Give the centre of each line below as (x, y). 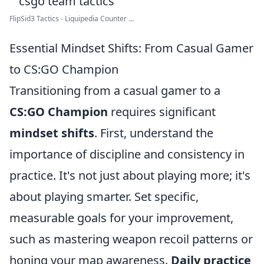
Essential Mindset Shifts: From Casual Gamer (131, 48)
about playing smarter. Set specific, (104, 197)
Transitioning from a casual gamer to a (115, 90)
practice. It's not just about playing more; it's (130, 175)
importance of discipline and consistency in (127, 154)
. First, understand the (154, 133)
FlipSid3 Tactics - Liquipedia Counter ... (72, 19)
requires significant (162, 112)
